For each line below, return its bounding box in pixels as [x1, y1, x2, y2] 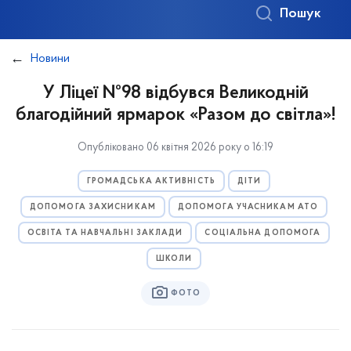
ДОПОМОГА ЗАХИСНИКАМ [29, 203, 156, 212]
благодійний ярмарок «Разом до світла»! [16, 106, 335, 125]
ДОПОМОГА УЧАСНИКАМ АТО [177, 203, 319, 212]
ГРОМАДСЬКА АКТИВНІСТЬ [86, 177, 215, 186]
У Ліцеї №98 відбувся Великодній [42, 84, 309, 103]
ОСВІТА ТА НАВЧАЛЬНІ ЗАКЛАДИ [27, 229, 183, 237]
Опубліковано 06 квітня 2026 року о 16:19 [78, 142, 273, 154]
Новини [31, 52, 70, 65]
